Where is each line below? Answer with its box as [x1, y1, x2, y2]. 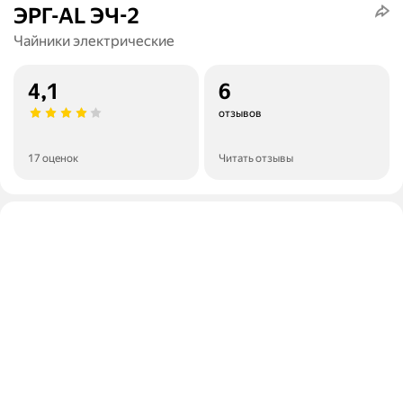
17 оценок [28, 152, 78, 166]
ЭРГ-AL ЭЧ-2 [13, 4, 139, 30]
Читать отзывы [219, 152, 293, 166]
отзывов [219, 107, 262, 121]
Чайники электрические [13, 32, 175, 50]
